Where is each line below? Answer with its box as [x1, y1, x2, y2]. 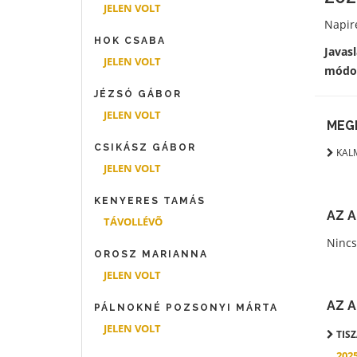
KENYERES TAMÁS [94, 195, 206, 206]
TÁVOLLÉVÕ [104, 214, 163, 229]
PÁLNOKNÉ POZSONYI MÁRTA [94, 302, 278, 313]
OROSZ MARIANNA [94, 249, 208, 260]
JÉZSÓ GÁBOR [94, 88, 182, 100]
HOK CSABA [94, 35, 166, 46]
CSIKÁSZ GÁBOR [94, 142, 196, 153]
